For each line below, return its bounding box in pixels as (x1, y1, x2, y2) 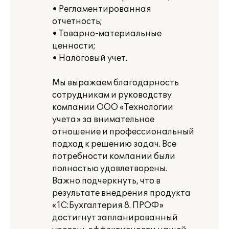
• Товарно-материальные (52, 29, 162, 39)
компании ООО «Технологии (52, 102, 173, 112)
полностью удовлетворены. (52, 164, 167, 174)
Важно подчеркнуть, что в (52, 176, 161, 186)
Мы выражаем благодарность (52, 78, 179, 88)
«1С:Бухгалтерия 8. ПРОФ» (52, 200, 164, 211)
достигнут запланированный (52, 213, 178, 223)
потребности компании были (52, 151, 175, 162)
